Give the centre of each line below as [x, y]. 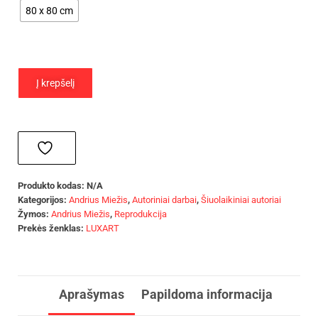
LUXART [103, 228]
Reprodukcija [141, 214]
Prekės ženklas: [52, 228]
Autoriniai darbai [164, 199]
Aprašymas [91, 294]
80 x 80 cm [49, 10]
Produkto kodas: [52, 185]
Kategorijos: [43, 199]
